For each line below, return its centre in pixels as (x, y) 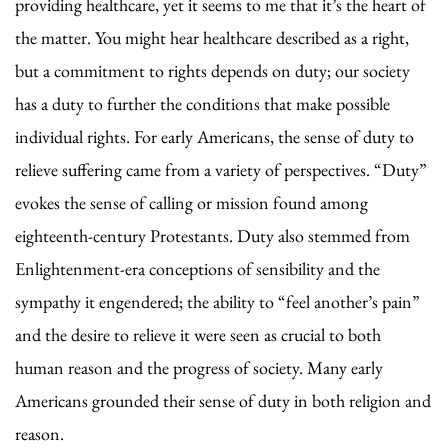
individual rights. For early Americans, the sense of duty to (214, 136)
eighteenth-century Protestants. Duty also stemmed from (212, 235)
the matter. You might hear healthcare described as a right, (212, 37)
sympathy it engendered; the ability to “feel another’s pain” (217, 301)
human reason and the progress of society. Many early (199, 367)
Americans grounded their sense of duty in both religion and (223, 400)
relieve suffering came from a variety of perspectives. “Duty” (221, 169)
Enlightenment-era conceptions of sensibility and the (197, 268)
